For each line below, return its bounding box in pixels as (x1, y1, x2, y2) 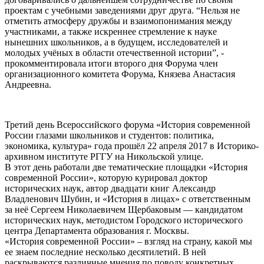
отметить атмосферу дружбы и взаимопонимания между (5, 16, 232, 27)
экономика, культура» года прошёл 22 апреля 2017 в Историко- (5, 141, 259, 151)
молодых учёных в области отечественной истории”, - (5, 48, 224, 58)
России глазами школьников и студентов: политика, (5, 130, 214, 141)
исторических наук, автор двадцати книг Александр (5, 183, 216, 194)
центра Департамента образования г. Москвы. (5, 226, 189, 236)
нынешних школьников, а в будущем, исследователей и (5, 37, 228, 48)
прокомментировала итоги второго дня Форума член (5, 58, 218, 69)
